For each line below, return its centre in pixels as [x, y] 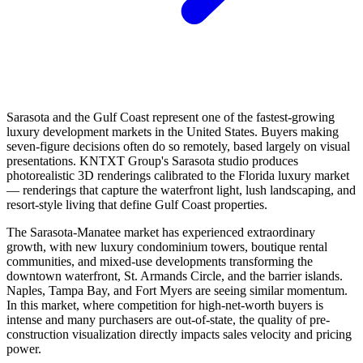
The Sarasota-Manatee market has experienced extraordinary [161, 232]
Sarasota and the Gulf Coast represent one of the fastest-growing [171, 117]
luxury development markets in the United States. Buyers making [173, 131]
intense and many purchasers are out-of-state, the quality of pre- [168, 319]
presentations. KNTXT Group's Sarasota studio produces [152, 160]
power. [24, 348]
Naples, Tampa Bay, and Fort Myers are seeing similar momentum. [177, 290]
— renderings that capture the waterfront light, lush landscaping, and [181, 190]
